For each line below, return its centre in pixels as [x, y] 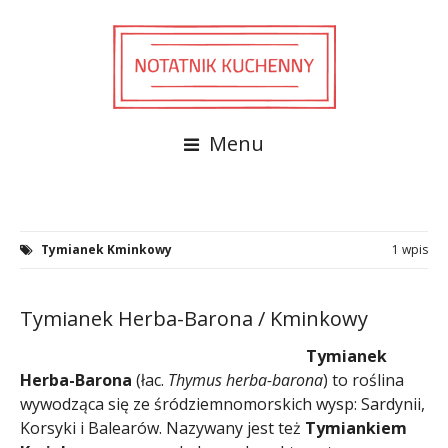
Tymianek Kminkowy [105, 249]
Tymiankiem [356, 427]
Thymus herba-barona [245, 379]
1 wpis [410, 249]
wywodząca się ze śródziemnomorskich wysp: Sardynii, [222, 403]
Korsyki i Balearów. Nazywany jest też [162, 427]
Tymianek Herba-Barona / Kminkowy [194, 318]
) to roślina [363, 379]
